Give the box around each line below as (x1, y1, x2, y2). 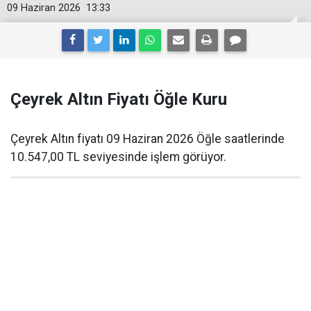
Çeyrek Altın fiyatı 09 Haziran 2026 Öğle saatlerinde (10, 132, 285, 146)
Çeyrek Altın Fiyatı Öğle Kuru (10, 90, 227, 109)
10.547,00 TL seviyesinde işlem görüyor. (10, 150, 226, 164)
